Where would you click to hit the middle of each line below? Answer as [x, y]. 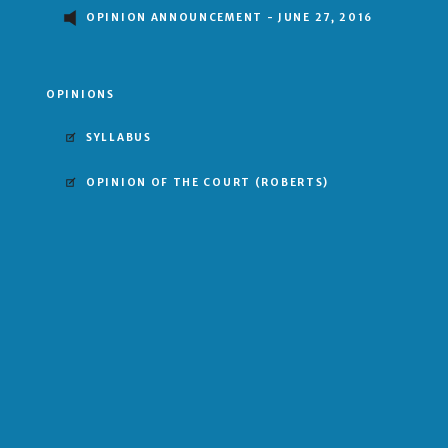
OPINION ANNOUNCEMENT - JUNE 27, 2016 [230, 18]
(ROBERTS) [292, 183]
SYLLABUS [119, 138]
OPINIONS [80, 95]
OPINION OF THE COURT [170, 183]
